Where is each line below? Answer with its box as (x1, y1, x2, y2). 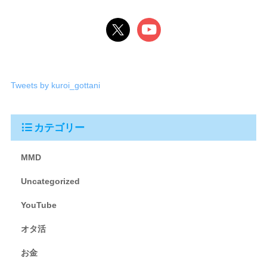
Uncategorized (20, 176, 80, 187)
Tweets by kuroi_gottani (10, 80, 100, 91)
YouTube (20, 200, 57, 210)
